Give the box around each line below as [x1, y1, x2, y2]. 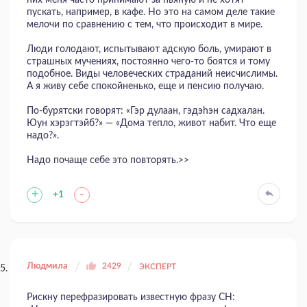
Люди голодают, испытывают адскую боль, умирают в [27, 44, 271, 54]
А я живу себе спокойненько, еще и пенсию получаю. [27, 81, 264, 91]
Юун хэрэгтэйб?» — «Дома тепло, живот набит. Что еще [27, 118, 276, 128]
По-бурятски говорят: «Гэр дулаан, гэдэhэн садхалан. [27, 106, 265, 116]
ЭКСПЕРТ [139, 262, 176, 271]
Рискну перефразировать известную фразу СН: [27, 292, 235, 302]
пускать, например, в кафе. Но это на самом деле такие [27, 7, 275, 17]
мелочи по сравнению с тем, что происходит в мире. [27, 19, 262, 29]
